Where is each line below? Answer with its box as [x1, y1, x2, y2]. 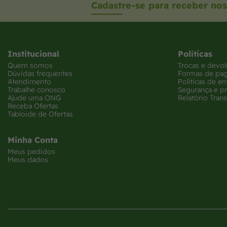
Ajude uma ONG [8, 93, 61, 102]
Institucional [8, 48, 59, 59]
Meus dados [8, 155, 48, 164]
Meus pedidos [8, 146, 55, 156]
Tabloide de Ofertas [8, 109, 73, 119]
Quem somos [8, 60, 53, 70]
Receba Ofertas [8, 101, 58, 110]
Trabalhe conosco [8, 85, 65, 94]
